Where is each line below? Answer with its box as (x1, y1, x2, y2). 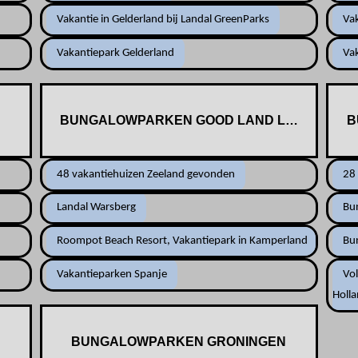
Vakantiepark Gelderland (56, 46, 174, 59)
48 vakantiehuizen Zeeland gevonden (56, 168, 235, 181)
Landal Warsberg (56, 201, 136, 214)
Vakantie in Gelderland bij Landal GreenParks (56, 14, 269, 26)
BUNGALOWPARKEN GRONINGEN (71, 334, 287, 348)
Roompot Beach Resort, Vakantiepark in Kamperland (56, 235, 308, 248)
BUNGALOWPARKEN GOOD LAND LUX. (59, 113, 307, 127)
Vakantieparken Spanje (56, 268, 167, 280)
